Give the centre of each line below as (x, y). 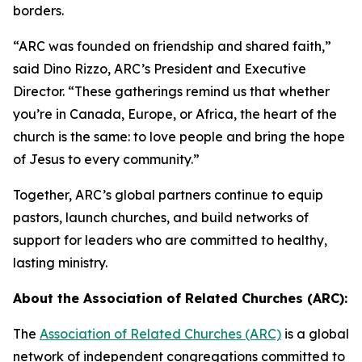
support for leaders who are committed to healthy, (170, 240)
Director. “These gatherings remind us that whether (171, 91)
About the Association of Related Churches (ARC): (180, 298)
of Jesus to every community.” (106, 159)
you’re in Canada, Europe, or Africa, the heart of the (175, 114)
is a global (315, 334)
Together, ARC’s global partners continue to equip (168, 195)
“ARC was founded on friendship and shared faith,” (172, 46)
